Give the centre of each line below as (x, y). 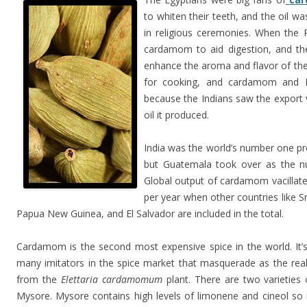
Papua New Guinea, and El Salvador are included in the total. (150, 213)
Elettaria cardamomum (111, 279)
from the (39, 279)
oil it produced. (176, 115)
